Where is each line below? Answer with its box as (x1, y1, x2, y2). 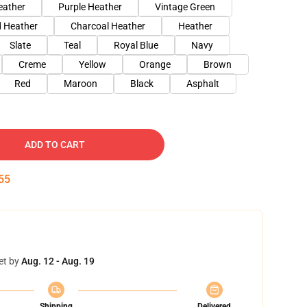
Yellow (79, 59, 106, 70)
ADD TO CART (25, 139, 85, 150)
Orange (139, 59, 171, 70)
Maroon (64, 78, 97, 89)
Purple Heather (58, 1, 122, 12)
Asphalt (186, 78, 219, 89)
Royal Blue (114, 40, 158, 51)
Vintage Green (155, 1, 215, 12)
